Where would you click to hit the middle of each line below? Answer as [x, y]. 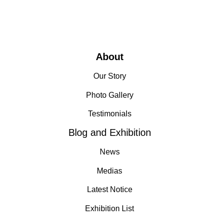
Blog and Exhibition [109, 133]
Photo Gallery [109, 95]
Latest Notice [109, 190]
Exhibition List [109, 208]
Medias [109, 171]
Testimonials [109, 113]
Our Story [109, 76]
